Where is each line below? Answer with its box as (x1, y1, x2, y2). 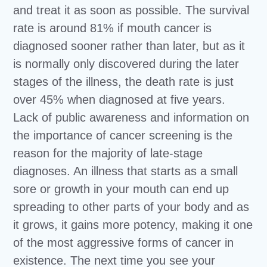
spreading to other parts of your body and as (13, 200, 250, 214)
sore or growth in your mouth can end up (13, 182, 229, 196)
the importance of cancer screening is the (13, 129, 233, 142)
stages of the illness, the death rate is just (13, 75, 234, 89)
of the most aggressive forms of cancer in (13, 236, 234, 250)
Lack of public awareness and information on (13, 111, 250, 125)
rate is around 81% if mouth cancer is (13, 21, 212, 35)
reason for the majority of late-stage (13, 147, 203, 160)
